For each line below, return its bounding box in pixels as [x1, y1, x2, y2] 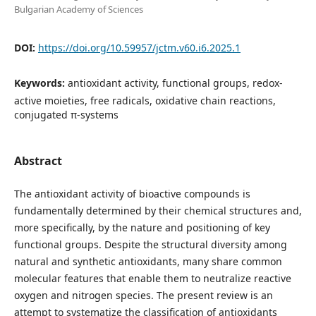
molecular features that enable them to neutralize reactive [13, 271, 291, 285]
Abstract [13, 152, 62, 169]
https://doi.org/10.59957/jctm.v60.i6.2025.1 [37, 40, 241, 54]
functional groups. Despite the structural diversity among [13, 237, 287, 251]
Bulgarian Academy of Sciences [13, 2, 143, 16]
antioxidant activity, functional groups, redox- [67, 75, 283, 90]
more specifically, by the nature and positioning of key [13, 220, 270, 234]
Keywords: [13, 75, 68, 90]
